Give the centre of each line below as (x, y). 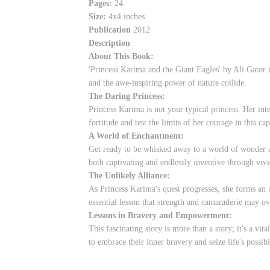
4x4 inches (127, 16)
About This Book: (121, 56)
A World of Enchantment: (136, 136)
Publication (110, 30)
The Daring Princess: (127, 96)
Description (109, 43)
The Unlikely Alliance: (129, 175)
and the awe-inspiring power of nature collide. (168, 83)
